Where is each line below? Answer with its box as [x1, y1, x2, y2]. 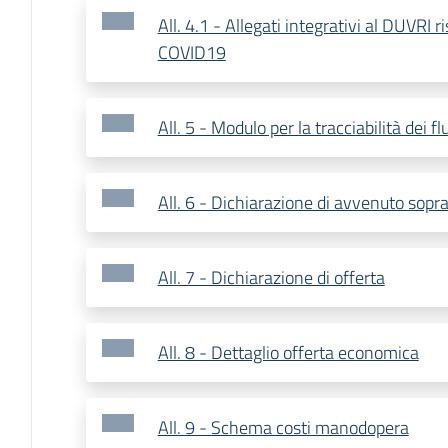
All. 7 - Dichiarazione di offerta [157, 264, 385, 292]
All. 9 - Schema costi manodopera [157, 414, 409, 442]
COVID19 [157, 39, 226, 67]
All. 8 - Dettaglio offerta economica [157, 339, 419, 367]
